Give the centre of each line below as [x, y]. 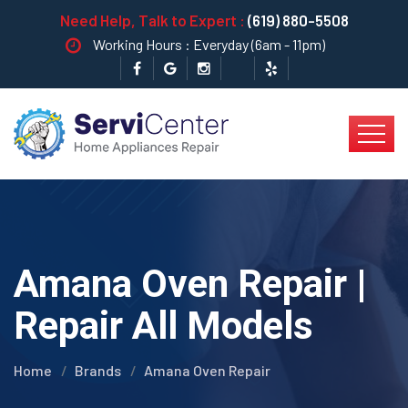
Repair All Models [163, 326]
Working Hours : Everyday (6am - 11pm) [209, 44]
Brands [98, 370]
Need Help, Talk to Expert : [153, 20]
